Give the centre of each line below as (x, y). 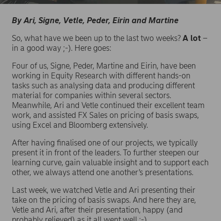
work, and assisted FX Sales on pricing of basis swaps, (105, 115)
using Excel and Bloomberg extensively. (80, 125)
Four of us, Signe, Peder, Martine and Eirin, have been (104, 66)
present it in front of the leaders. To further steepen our (106, 153)
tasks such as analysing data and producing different (103, 86)
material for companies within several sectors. (92, 96)
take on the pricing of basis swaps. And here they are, (104, 200)
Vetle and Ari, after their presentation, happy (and (97, 210)
